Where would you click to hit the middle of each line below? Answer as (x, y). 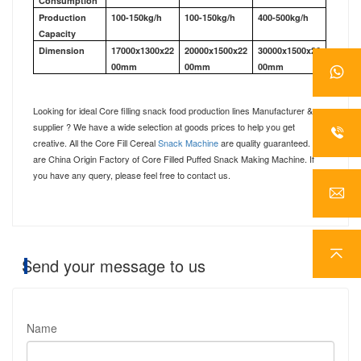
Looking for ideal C (69, 110)
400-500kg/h (283, 17)
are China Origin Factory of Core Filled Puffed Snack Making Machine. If (174, 158)
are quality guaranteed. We (272, 142)
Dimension (62, 50)
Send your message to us (114, 265)
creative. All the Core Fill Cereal (95, 142)
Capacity (57, 33)
